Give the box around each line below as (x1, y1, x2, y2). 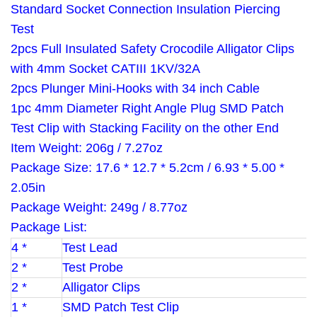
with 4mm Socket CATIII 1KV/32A (11, 62, 200, 76)
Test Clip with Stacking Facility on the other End (11, 121, 279, 135)
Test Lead (62, 241, 117, 255)
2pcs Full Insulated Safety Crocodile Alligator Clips (11, 42, 294, 56)
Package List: (11, 220, 87, 234)
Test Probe (62, 260, 123, 275)
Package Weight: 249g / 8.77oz (11, 200, 188, 214)
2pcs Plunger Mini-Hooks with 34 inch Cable (11, 81, 260, 96)
